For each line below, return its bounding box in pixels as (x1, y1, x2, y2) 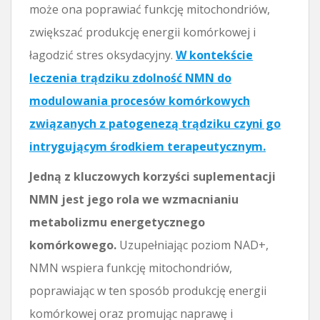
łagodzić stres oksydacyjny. (29, 46, 176, 63)
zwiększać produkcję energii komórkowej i (29, 24, 256, 40)
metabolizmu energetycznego (29, 214, 205, 230)
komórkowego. (29, 236, 116, 253)
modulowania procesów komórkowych (29, 92, 250, 109)
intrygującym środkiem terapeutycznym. (29, 138, 266, 154)
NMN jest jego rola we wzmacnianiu (29, 191, 239, 207)
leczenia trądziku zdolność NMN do (29, 69, 231, 86)
